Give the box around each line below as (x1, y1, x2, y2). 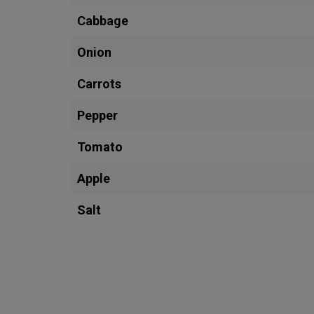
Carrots (77, 76, 122, 91)
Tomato (77, 139, 123, 154)
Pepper (77, 108, 118, 123)
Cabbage (77, 13, 129, 28)
